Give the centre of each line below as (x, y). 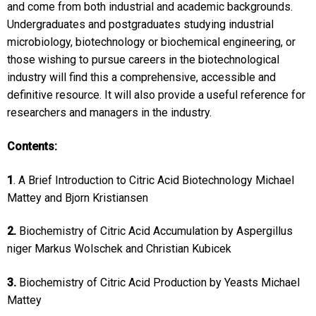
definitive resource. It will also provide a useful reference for (156, 95)
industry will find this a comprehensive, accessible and (141, 78)
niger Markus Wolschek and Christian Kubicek (119, 249)
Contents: (32, 146)
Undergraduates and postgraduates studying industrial (140, 25)
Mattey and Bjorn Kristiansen (77, 197)
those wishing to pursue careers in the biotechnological (143, 60)
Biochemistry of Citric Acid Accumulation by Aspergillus (154, 231)
